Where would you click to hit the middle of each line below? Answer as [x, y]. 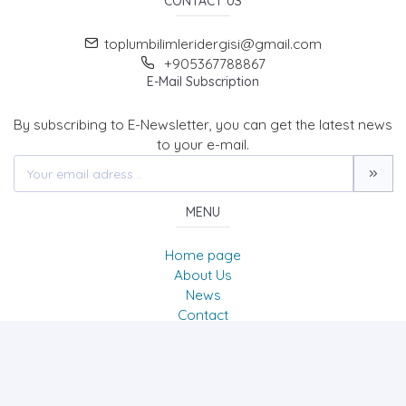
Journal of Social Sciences [203, 347]
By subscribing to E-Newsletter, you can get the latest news [203, 125]
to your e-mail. [203, 145]
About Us [203, 275]
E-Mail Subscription [203, 82]
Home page [203, 255]
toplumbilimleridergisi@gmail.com [213, 44]
